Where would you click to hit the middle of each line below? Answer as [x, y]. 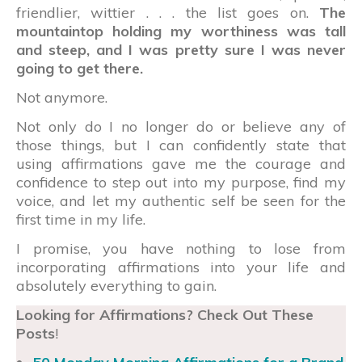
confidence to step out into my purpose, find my [181, 182]
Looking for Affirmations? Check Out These [165, 314]
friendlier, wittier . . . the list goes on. [162, 12]
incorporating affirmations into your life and [181, 267]
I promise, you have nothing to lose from [181, 248]
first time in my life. [81, 219]
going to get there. [80, 68]
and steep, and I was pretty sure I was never [181, 49]
